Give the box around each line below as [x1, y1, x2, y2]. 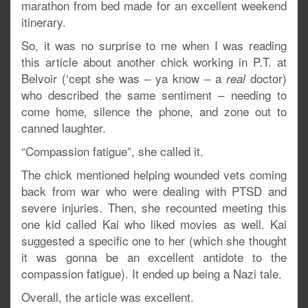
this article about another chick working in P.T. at [21, 53, 287, 70]
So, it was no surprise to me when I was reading [21, 36, 287, 54]
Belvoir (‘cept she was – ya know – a [21, 69, 226, 87]
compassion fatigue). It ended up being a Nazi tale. [21, 265, 282, 282]
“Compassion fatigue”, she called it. [21, 142, 203, 159]
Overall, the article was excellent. [21, 288, 194, 305]
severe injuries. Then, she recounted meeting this [21, 199, 287, 216]
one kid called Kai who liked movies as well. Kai [21, 215, 287, 232]
